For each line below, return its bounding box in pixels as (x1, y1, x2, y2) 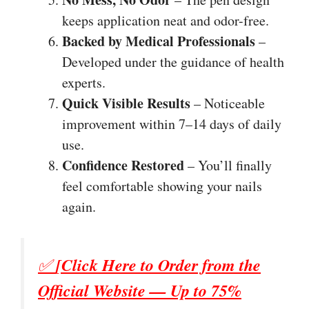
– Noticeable (190, 93, 265, 112)
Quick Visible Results (62, 92, 190, 113)
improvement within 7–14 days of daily (62, 114, 281, 133)
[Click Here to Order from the (56, 252, 261, 277)
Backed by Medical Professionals (62, 30, 255, 51)
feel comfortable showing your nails (62, 176, 262, 195)
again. (62, 197, 96, 216)
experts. (62, 72, 106, 92)
